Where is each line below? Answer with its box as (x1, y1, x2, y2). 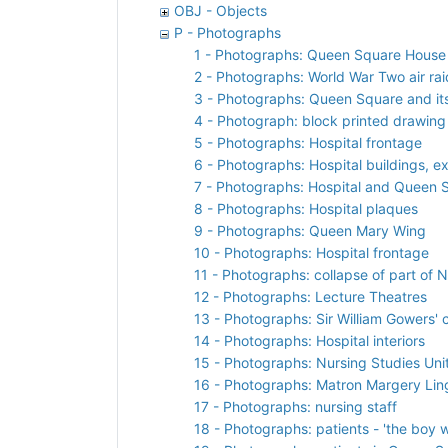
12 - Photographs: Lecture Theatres (194, 287, 427, 305)
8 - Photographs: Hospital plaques (194, 199, 418, 217)
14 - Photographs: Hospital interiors (194, 331, 425, 349)
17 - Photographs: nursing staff (194, 397, 397, 415)
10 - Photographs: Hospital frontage (194, 243, 429, 261)
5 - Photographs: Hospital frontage (194, 133, 422, 151)
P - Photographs (174, 23, 281, 41)
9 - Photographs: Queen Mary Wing (194, 221, 426, 239)
